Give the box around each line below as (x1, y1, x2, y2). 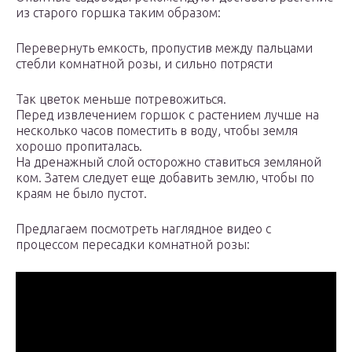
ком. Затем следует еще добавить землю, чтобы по (16, 170, 314, 185)
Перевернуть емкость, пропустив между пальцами (16, 41, 313, 56)
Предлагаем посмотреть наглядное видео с (16, 222, 271, 236)
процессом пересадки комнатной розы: (16, 237, 250, 252)
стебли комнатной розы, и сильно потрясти (16, 57, 273, 71)
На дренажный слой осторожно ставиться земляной (16, 155, 321, 170)
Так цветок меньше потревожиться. (16, 92, 226, 107)
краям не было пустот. (16, 186, 147, 201)
